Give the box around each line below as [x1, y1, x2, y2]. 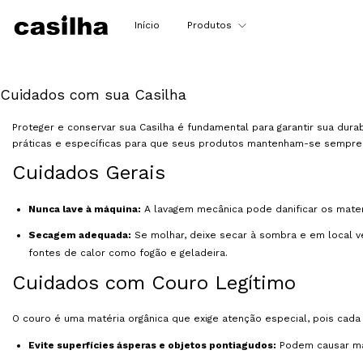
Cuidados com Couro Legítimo [12, 271, 296, 294]
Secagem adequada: [28, 228, 131, 241]
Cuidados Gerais [12, 160, 165, 184]
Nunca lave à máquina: [28, 203, 141, 215]
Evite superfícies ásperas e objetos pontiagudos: [28, 339, 276, 351]
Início [135, 19, 160, 31]
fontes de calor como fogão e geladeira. [28, 246, 228, 258]
